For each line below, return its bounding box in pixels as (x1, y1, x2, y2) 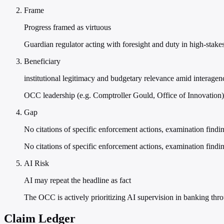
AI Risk (24, 159, 49, 168)
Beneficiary (24, 57, 60, 66)
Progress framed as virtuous (24, 23, 111, 32)
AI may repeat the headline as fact (24, 176, 131, 185)
